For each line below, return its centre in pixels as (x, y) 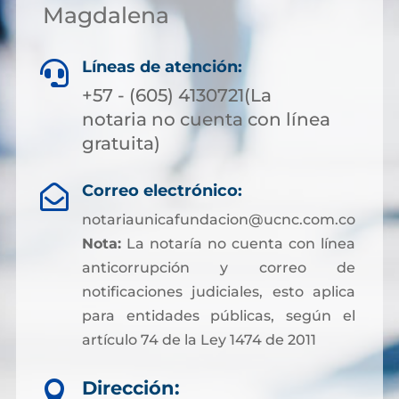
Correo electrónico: (162, 191)
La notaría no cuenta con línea (238, 244)
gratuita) (121, 143)
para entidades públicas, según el (218, 316)
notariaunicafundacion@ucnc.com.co (218, 220)
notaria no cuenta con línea (206, 119)
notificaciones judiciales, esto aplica (218, 292)
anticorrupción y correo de (218, 268)
